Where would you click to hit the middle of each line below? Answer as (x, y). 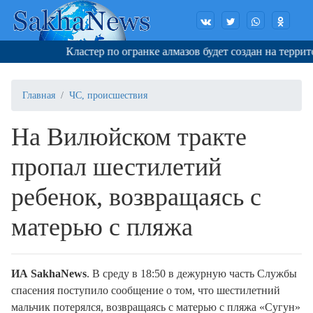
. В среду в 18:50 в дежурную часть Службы (192, 274)
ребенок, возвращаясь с (136, 197)
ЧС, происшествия (108, 96)
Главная (39, 96)
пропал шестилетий (116, 167)
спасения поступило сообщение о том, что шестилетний (146, 291)
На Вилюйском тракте (129, 137)
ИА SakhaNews (49, 274)
